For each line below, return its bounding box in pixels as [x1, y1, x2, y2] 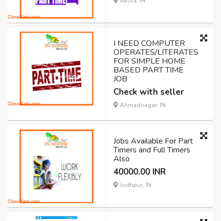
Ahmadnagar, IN [118, 101, 166, 110]
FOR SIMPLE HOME [113, 56, 185, 67]
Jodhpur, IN [118, 181, 151, 189]
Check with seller [113, 86, 184, 98]
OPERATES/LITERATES [113, 47, 198, 58]
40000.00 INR [113, 166, 166, 178]
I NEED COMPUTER [113, 38, 185, 49]
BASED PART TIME [113, 65, 184, 76]
